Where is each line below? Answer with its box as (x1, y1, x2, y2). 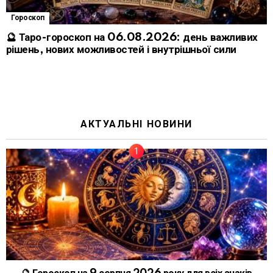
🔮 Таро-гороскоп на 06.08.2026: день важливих (6, 31, 258, 43)
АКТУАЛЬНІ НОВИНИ (80, 118, 193, 130)
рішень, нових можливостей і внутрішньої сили (6, 43, 236, 55)
